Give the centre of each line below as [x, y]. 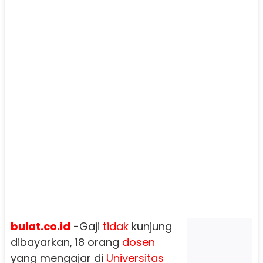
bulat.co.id [40, 226]
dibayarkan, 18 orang [66, 242]
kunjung [150, 226]
